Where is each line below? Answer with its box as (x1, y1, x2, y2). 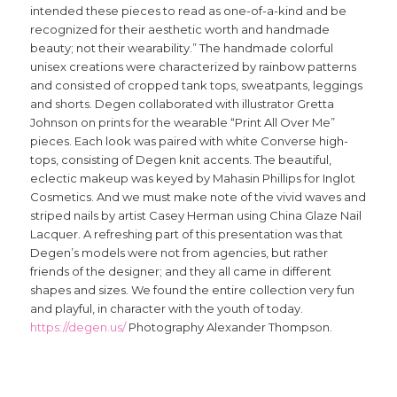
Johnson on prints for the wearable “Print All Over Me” (29, 115, 335, 130)
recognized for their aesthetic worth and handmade (29, 22, 330, 37)
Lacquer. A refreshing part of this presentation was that (29, 227, 343, 242)
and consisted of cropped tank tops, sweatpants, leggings (29, 78, 362, 93)
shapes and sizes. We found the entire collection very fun (29, 283, 354, 298)
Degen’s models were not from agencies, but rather (29, 245, 328, 261)
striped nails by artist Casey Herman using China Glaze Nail (29, 208, 362, 223)
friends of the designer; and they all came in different (29, 264, 331, 279)
